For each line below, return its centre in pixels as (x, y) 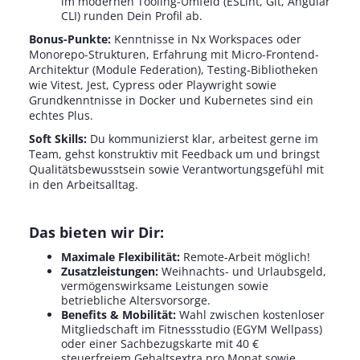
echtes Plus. (61, 115)
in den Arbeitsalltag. (83, 184)
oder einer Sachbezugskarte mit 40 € (160, 344)
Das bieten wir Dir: (96, 232)
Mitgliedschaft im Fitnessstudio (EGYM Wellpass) (191, 329)
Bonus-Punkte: (71, 39)
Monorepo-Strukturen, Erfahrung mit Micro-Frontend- (174, 54)
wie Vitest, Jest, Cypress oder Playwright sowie (152, 85)
